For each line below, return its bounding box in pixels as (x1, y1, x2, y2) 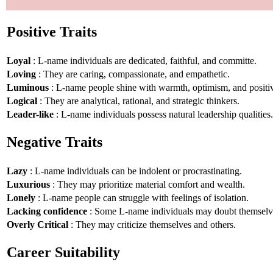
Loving (7, 68, 36, 79)
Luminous (7, 82, 49, 93)
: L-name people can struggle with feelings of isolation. (35, 192, 249, 203)
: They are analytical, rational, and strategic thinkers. (37, 95, 239, 106)
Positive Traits (7, 24, 97, 40)
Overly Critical (7, 219, 68, 230)
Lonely (7, 192, 35, 203)
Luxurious (7, 179, 50, 190)
